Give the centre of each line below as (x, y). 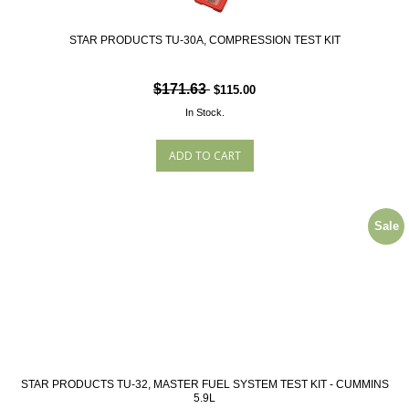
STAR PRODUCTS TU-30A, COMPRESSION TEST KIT (204, 40)
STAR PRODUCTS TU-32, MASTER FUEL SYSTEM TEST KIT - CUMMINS (204, 384)
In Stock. (204, 112)
